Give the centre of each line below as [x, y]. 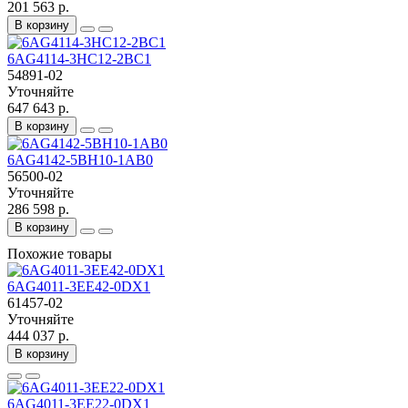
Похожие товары [60, 254]
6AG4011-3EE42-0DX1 [79, 287]
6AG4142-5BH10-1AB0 [80, 160]
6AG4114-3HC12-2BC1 [79, 59]
